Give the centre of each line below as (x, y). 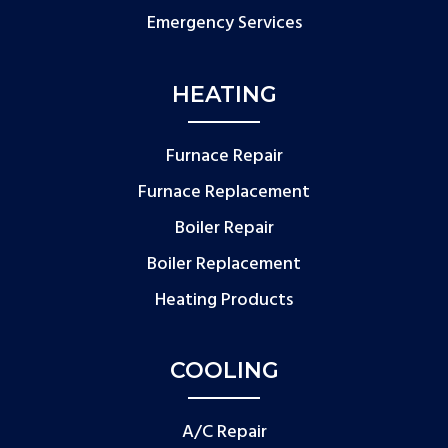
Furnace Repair (224, 156)
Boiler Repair (224, 228)
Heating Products (224, 300)
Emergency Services (224, 23)
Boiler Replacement (224, 264)
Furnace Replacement (224, 192)
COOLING (224, 370)
